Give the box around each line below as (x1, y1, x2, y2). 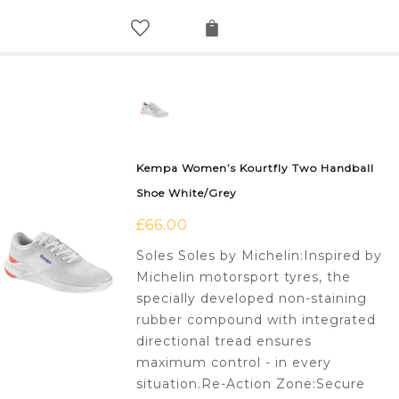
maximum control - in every (136, 354, 332, 371)
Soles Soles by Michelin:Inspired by (136, 248, 383, 265)
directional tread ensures (136, 333, 313, 350)
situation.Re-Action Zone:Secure (136, 376, 366, 393)
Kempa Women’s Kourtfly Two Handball (136, 161, 375, 175)
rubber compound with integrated (136, 312, 377, 329)
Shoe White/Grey (136, 186, 238, 200)
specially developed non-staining (136, 290, 368, 307)
